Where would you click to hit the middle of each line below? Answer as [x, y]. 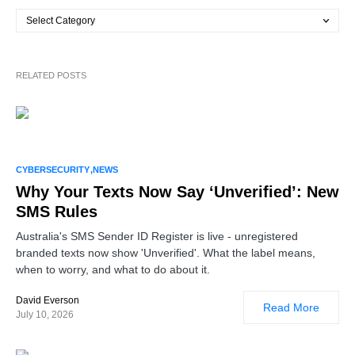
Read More [291, 307]
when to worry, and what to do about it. [113, 269]
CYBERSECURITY [53, 169]
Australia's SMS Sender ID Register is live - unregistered [157, 236]
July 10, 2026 [45, 314]
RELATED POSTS [51, 75]
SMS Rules [57, 211]
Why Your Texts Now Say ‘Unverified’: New [177, 191]
